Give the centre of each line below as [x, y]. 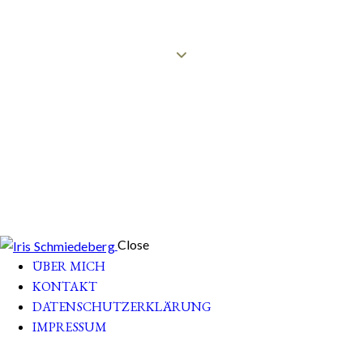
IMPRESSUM [70, 327]
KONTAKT [65, 287]
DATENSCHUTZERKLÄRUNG [122, 307]
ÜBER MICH [69, 267]
